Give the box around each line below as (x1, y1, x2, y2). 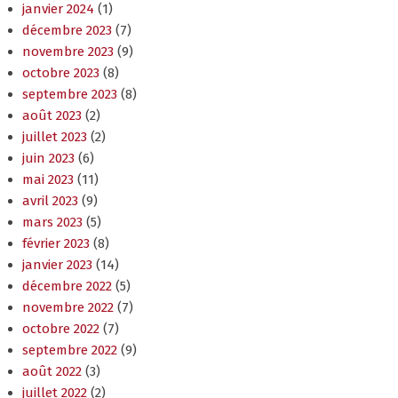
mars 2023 (22, 214, 83, 231)
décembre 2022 (22, 278, 112, 295)
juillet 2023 (22, 129, 87, 146)
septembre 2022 (22, 342, 117, 359)
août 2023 (22, 107, 82, 124)
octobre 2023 (22, 65, 99, 82)
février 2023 (22, 235, 90, 252)
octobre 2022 (22, 321, 99, 338)
